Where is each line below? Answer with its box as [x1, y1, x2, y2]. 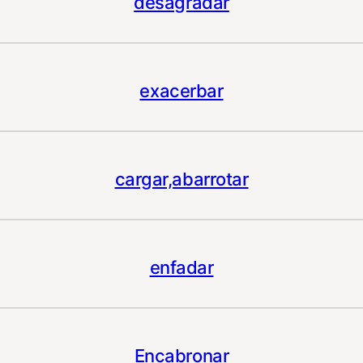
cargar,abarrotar [114, 169, 249, 190]
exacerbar [139, 80, 224, 102]
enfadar [149, 257, 214, 279]
